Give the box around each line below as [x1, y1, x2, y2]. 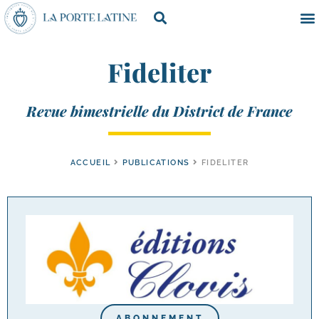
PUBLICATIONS [122, 157, 190, 167]
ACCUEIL [70, 157, 111, 167]
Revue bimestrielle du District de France [26, 100, 293, 120]
